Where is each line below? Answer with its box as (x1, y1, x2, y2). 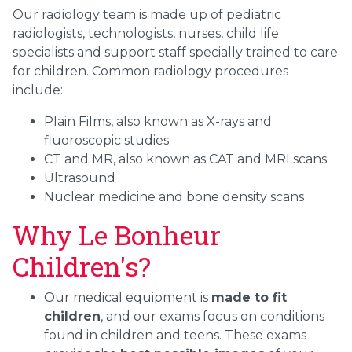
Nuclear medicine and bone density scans (44, 189, 304, 204)
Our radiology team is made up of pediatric (13, 6, 281, 22)
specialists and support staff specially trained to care (13, 44, 338, 60)
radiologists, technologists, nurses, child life (13, 25, 279, 41)
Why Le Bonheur (13, 216, 221, 252)
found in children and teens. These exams (44, 327, 306, 343)
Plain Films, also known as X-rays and (44, 113, 272, 129)
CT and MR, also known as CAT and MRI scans (44, 151, 327, 167)
